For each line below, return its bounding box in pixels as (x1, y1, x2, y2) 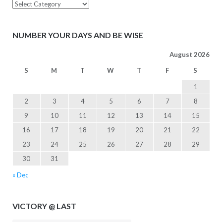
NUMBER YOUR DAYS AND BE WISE (12, 30, 143, 40)
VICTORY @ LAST (12, 201, 76, 211)
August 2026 (169, 50, 210, 58)
